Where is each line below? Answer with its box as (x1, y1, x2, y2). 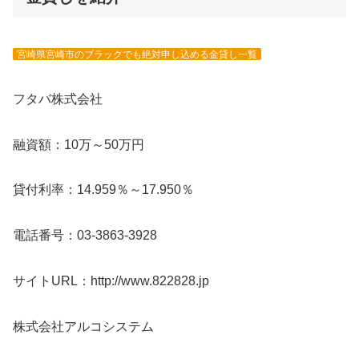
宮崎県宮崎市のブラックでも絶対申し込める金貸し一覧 (17, 49, 257, 61)
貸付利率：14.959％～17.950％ (13, 183, 194, 197)
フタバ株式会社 (13, 91, 103, 106)
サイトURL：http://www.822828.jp (13, 274, 209, 288)
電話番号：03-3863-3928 (13, 228, 157, 243)
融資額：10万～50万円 (13, 137, 144, 151)
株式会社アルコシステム (13, 319, 154, 333)
